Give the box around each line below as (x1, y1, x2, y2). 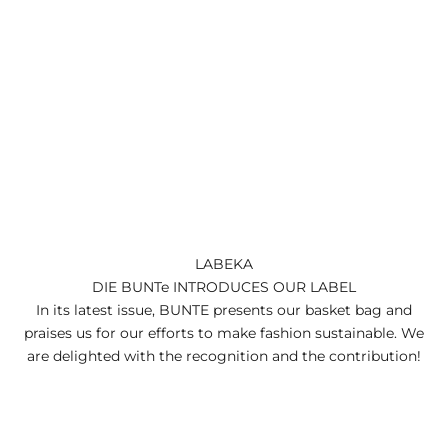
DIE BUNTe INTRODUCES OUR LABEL (92, 277, 356, 296)
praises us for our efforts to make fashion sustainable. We (24, 323, 424, 342)
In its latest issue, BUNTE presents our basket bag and (36, 300, 412, 319)
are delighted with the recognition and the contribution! (27, 346, 421, 365)
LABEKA (195, 254, 253, 273)
